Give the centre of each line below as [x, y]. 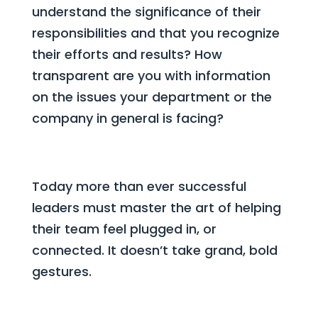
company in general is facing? [127, 118]
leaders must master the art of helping [156, 208]
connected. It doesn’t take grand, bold [154, 250]
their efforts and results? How [127, 54]
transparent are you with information [151, 76]
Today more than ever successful [139, 186]
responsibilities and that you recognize [155, 33]
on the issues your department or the [152, 97]
